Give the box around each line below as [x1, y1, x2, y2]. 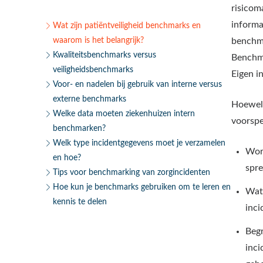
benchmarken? [53, 124, 106, 133]
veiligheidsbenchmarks [53, 65, 133, 74]
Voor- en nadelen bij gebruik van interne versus [53, 80, 222, 89]
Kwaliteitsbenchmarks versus [53, 50, 156, 59]
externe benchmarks [53, 95, 126, 103]
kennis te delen [53, 197, 107, 206]
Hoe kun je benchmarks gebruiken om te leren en [53, 183, 231, 191]
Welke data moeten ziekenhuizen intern [53, 109, 195, 118]
